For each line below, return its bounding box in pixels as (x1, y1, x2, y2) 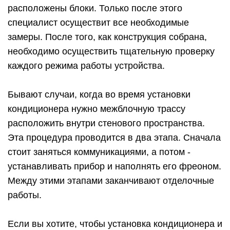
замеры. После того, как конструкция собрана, (8, 32, 207, 43)
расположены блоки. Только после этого (8, 3, 182, 14)
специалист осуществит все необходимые (8, 17, 189, 28)
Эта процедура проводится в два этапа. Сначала (8, 132, 221, 143)
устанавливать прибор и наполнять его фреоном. (8, 161, 221, 172)
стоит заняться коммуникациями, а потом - (8, 147, 190, 158)
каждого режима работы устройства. (8, 61, 165, 71)
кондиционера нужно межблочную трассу (8, 104, 185, 114)
